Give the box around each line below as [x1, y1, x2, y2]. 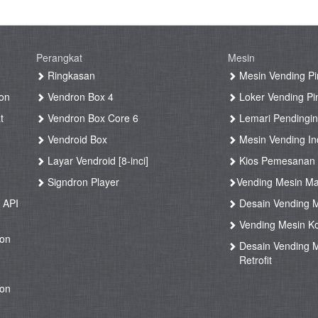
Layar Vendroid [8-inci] [45, 153, 149, 168]
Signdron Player [45, 175, 120, 190]
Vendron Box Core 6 [45, 111, 139, 126]
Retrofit [239, 253, 273, 268]
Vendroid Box [45, 132, 108, 147]
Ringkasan [45, 68, 96, 83]
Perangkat [36, 50, 83, 65]
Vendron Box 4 [45, 89, 114, 104]
